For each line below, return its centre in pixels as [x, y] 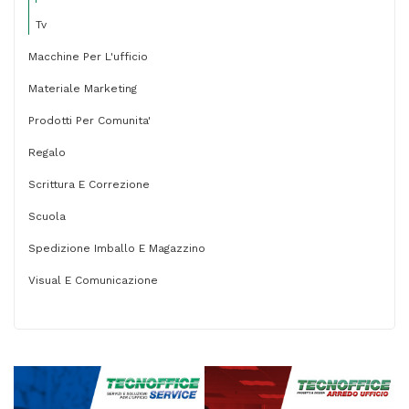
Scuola [47, 216]
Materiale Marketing [83, 89]
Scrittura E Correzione [89, 184]
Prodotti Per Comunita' [89, 121]
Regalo [47, 152]
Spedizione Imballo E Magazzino [117, 248]
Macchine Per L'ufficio [88, 57]
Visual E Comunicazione [93, 280]
